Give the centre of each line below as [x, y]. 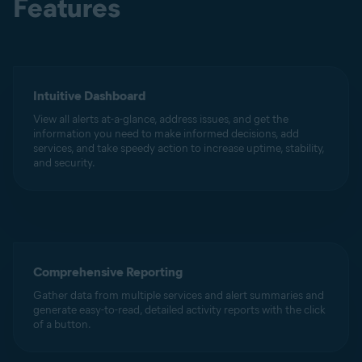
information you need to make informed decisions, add [166, 134]
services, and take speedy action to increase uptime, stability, [179, 148]
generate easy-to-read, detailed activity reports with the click [179, 310]
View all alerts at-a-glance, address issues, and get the [161, 119]
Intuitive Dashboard [89, 96]
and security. [64, 163]
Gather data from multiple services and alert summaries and [179, 295]
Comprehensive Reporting [108, 272]
